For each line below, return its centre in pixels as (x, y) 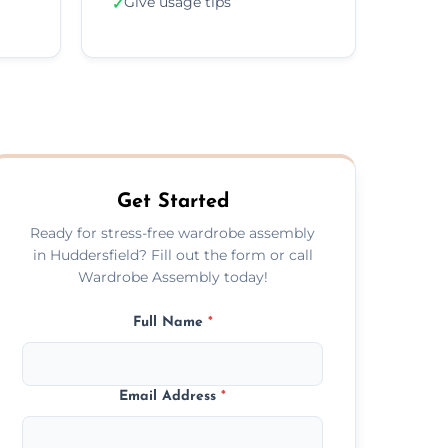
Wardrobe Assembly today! (172, 276)
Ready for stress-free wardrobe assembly (173, 232)
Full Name (170, 322)
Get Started (172, 201)
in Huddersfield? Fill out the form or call (172, 254)
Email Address (170, 396)
